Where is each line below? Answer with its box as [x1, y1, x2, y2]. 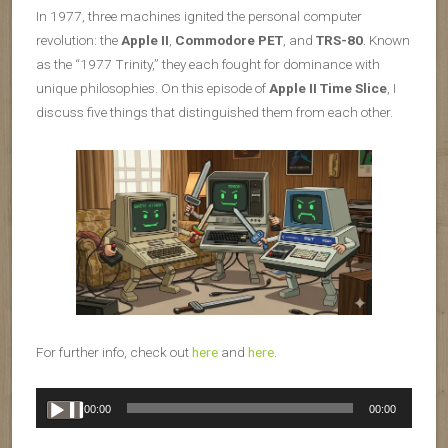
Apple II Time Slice [269, 80, 387, 96]
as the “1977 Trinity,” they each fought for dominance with [36, 56, 380, 72]
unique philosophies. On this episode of [36, 80, 269, 96]
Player [35, 415, 72, 432]
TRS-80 [316, 32, 363, 48]
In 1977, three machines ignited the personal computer [36, 8, 362, 24]
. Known [363, 32, 410, 48]
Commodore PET [175, 32, 283, 48]
